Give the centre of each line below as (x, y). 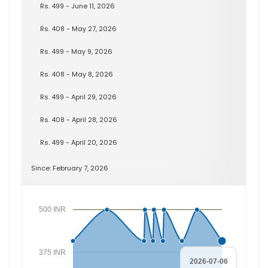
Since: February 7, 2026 (70, 168)
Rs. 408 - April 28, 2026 (79, 120)
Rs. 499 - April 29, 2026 (78, 97)
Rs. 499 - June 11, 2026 (77, 6)
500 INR (52, 209)
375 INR (52, 252)
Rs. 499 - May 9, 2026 (76, 51)
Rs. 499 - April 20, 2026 (79, 142)
